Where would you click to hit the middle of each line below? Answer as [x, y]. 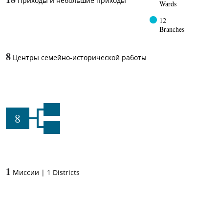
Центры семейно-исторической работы [80, 57]
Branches [172, 29]
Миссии [26, 172]
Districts [66, 172]
